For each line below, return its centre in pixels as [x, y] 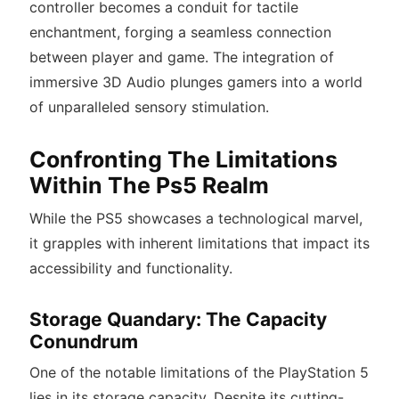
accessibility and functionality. [130, 269]
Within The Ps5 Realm [149, 186]
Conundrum [83, 342]
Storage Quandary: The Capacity [178, 320]
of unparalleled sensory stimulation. [149, 107]
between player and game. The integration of [181, 57]
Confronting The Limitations [183, 160]
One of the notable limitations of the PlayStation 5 [199, 373]
